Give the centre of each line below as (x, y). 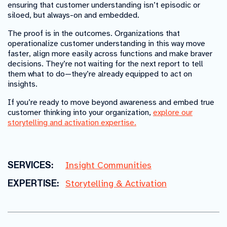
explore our (173, 113)
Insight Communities (108, 165)
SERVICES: (30, 165)
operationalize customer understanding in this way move (106, 44)
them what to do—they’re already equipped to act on (100, 74)
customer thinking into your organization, (80, 113)
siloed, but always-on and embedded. (73, 15)
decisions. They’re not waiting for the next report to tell (105, 64)
